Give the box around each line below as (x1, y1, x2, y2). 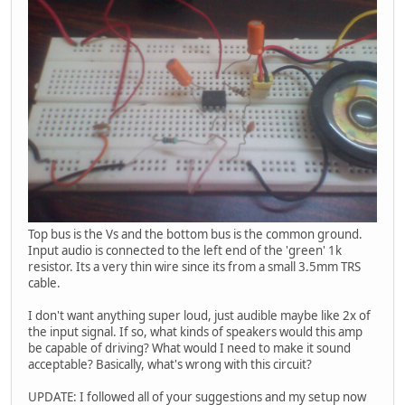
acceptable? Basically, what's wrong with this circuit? (28, 356, 312, 373)
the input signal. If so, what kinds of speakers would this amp (28, 324, 363, 341)
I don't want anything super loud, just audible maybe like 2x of (28, 307, 371, 325)
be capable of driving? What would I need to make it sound (28, 340, 351, 357)
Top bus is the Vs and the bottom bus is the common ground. (28, 226, 363, 243)
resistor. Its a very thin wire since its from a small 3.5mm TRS (28, 259, 361, 276)
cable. (28, 275, 61, 292)
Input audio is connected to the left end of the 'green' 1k (28, 242, 342, 259)
